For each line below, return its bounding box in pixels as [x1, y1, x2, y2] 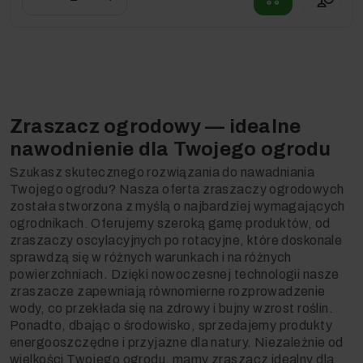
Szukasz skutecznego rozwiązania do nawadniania [10, 165, 315, 180]
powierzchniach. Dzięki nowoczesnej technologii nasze [10, 267, 340, 282]
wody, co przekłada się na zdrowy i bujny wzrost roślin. [10, 301, 334, 316]
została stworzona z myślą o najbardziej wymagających [10, 199, 345, 214]
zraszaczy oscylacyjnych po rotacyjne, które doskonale [10, 233, 343, 248]
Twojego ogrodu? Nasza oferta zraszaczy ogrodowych [10, 182, 344, 197]
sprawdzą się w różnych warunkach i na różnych [10, 250, 292, 265]
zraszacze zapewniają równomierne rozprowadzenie [10, 284, 326, 299]
